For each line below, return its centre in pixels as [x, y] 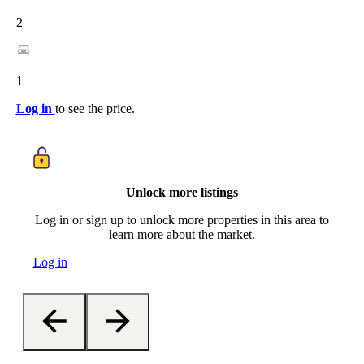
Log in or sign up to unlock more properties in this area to [182, 219]
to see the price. [95, 109]
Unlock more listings [182, 192]
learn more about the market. [182, 234]
